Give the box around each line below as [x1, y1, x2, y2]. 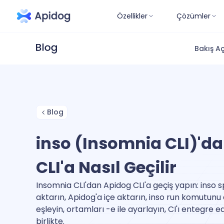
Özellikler [117, 10, 147, 21]
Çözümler [176, 10, 210, 21]
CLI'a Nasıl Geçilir [36, 156, 176, 178]
